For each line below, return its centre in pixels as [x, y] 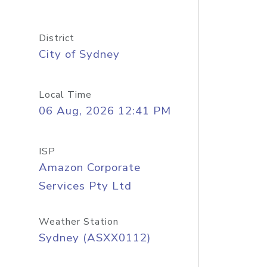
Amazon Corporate [89, 167]
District [56, 38]
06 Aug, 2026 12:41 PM [105, 111]
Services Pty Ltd [85, 186]
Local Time [65, 95]
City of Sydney [79, 54]
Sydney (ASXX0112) [94, 238]
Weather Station [78, 222]
